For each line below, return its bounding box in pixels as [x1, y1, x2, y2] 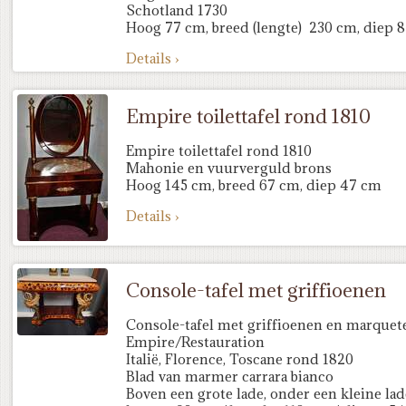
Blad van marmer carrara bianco [126, 368, 333, 385]
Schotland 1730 [126, 2, 227, 19]
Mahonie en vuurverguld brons [126, 159, 332, 177]
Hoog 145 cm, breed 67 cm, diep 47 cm [126, 177, 382, 194]
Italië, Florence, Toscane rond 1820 [126, 351, 353, 368]
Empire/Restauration [126, 333, 265, 351]
